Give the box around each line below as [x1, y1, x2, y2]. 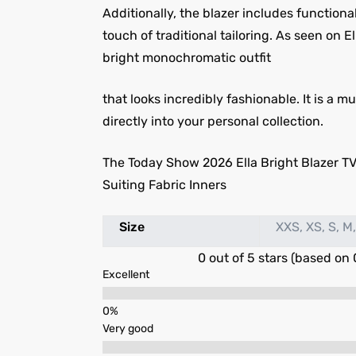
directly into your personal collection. [102, 114, 323, 130]
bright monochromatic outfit [102, 50, 271, 66]
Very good [102, 322, 153, 336]
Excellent [102, 268, 149, 282]
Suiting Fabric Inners [102, 177, 226, 193]
